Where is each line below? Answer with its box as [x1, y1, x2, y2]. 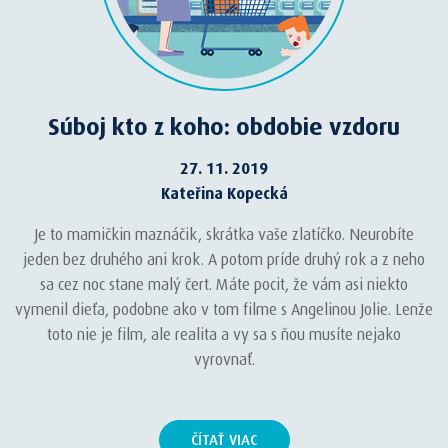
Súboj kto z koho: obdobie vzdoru [48, 113, 400, 141]
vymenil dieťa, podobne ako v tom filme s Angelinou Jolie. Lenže [15, 300, 433, 319]
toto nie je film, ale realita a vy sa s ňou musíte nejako [47, 325, 401, 344]
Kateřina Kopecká [160, 184, 288, 203]
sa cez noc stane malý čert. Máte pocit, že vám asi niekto [40, 275, 408, 294]
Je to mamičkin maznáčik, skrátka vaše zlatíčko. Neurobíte [34, 225, 414, 244]
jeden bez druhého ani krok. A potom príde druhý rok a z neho [23, 250, 425, 269]
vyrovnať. [193, 350, 255, 369]
